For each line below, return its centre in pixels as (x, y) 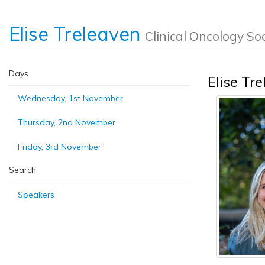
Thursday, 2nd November (67, 122)
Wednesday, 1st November (70, 98)
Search (22, 170)
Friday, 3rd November (59, 147)
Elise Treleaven (77, 34)
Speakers (36, 195)
